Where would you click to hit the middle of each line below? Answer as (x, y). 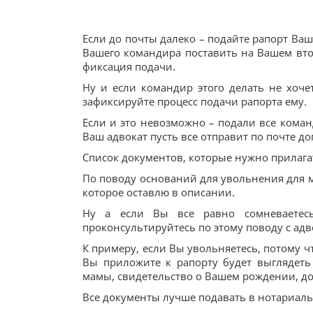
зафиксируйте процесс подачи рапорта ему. (195, 101)
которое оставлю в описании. (159, 192)
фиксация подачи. (129, 66)
